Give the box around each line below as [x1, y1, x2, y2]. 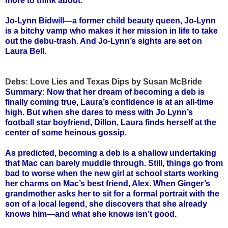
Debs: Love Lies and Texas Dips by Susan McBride [5, 77, 202, 86]
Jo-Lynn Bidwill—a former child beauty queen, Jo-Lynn [5, 16, 216, 25]
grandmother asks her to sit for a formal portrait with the [5, 189, 219, 198]
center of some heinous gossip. [5, 128, 127, 137]
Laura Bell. [5, 46, 46, 55]
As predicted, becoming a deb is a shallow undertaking [5, 148, 216, 157]
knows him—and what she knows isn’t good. [5, 209, 177, 218]
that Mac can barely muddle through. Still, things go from [5, 158, 223, 167]
